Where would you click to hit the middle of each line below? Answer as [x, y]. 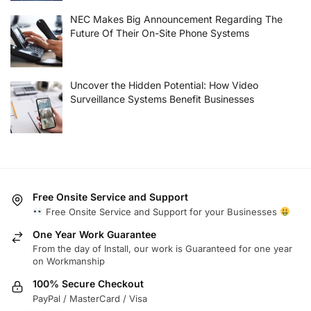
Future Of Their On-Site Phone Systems [159, 33]
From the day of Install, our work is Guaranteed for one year [162, 249]
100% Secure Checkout [88, 284]
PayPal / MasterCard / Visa [90, 298]
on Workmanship [69, 261]
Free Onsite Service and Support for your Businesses [161, 211]
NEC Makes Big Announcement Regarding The [176, 19]
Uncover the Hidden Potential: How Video [164, 85]
